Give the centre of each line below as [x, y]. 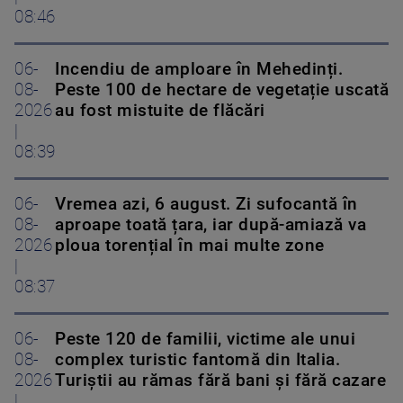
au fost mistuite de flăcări [160, 110]
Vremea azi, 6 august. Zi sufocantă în [206, 204]
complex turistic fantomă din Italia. [197, 359]
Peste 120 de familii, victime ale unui [205, 339]
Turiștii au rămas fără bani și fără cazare [220, 380]
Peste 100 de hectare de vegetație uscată [222, 90]
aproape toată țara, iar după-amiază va [210, 224]
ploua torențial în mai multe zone [190, 245]
